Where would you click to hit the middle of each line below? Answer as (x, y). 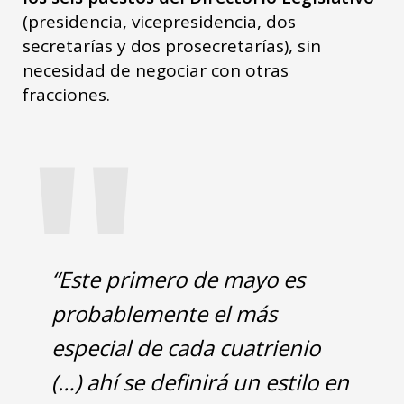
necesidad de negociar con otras (156, 70)
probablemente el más (164, 313)
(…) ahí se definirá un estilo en (200, 381)
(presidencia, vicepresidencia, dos (159, 21)
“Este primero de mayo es (178, 279)
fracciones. (69, 94)
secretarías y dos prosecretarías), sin (172, 46)
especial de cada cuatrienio (186, 347)
